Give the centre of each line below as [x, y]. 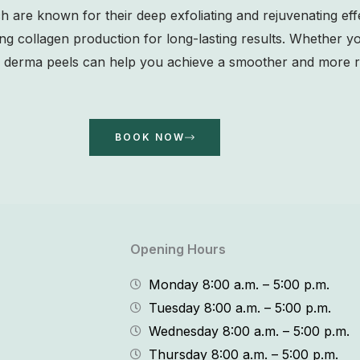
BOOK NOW [149, 137]
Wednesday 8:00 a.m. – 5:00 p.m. [249, 331]
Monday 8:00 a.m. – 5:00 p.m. [239, 284]
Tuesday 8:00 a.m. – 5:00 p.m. [239, 307]
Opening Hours [178, 249]
